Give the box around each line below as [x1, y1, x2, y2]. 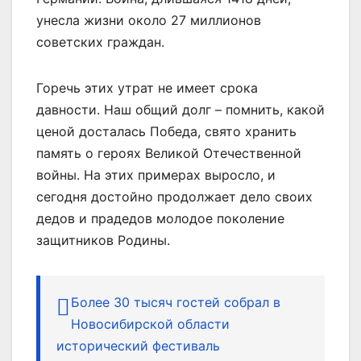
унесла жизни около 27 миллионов [36, 11, 261, 28]
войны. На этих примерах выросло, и [36, 166, 276, 183]
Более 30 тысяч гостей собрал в [71, 293, 280, 310]
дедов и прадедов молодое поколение [36, 210, 284, 226]
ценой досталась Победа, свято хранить [36, 122, 297, 139]
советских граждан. [36, 33, 164, 50]
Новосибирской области [71, 315, 230, 332]
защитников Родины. [36, 231, 170, 248]
